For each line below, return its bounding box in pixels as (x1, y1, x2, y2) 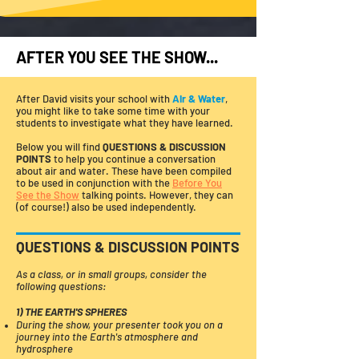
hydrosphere (16, 342, 73, 355)
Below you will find (16, 140, 103, 153)
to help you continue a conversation (51, 152, 216, 165)
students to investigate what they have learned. (16, 116, 233, 129)
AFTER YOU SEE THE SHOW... (16, 47, 218, 67)
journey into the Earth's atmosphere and (16, 330, 198, 343)
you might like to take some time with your (16, 104, 210, 117)
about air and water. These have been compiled (16, 164, 232, 177)
